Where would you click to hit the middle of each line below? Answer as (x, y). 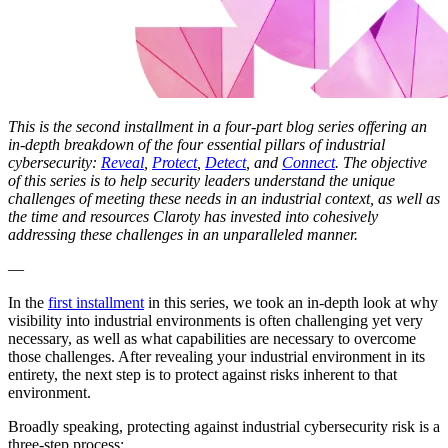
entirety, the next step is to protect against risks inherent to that (202, 375)
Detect (225, 163)
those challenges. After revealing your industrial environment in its (216, 357)
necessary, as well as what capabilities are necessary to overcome (212, 339)
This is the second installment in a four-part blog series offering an (217, 127)
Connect (308, 163)
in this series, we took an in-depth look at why (291, 303)
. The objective (381, 163)
